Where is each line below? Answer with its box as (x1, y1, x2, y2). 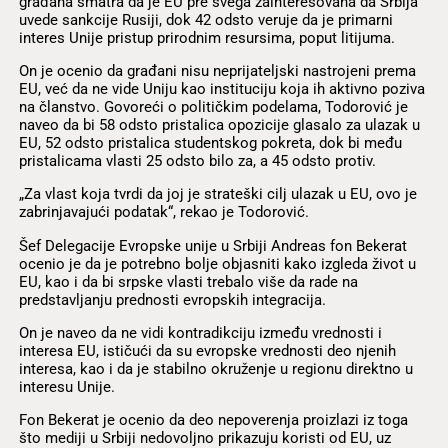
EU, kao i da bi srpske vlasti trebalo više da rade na (18, 272, 358, 291)
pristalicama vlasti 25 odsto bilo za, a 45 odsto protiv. (18, 152, 376, 171)
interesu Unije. (18, 377, 115, 396)
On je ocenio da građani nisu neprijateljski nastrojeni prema (18, 62, 416, 81)
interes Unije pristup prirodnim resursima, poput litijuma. (18, 28, 395, 47)
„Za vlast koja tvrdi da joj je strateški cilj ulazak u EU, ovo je (18, 185, 417, 204)
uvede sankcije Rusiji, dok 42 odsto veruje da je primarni (18, 10, 393, 29)
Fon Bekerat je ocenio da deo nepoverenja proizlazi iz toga (18, 410, 408, 429)
